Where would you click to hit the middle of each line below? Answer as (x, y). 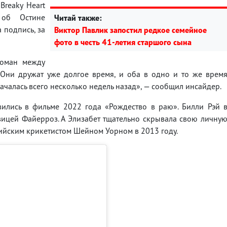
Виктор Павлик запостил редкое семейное (130, 30)
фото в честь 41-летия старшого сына (123, 42)
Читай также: (78, 17)
